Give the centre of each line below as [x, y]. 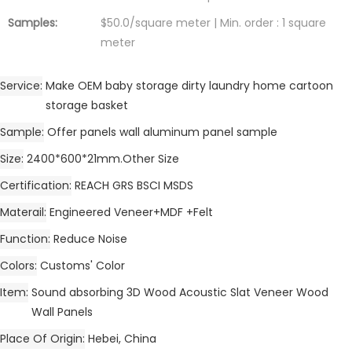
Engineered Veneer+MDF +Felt [131, 212]
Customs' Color [82, 265]
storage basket [87, 105]
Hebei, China [122, 338]
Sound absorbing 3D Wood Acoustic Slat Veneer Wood [180, 292]
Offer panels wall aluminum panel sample [162, 132]
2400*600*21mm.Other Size [103, 158]
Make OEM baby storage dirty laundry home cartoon [189, 85]
